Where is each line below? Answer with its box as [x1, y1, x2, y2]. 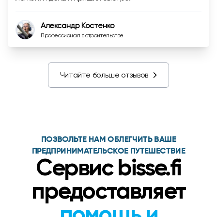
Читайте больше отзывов [60, 70, 149, 79]
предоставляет [31, 181, 186, 204]
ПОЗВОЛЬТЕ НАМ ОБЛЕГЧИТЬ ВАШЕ [41, 136, 176, 144]
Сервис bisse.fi [36, 157, 181, 181]
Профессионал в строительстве [41, 32, 124, 39]
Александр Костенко [41, 21, 115, 30]
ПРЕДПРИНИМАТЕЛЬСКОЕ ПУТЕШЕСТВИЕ [31, 148, 186, 155]
